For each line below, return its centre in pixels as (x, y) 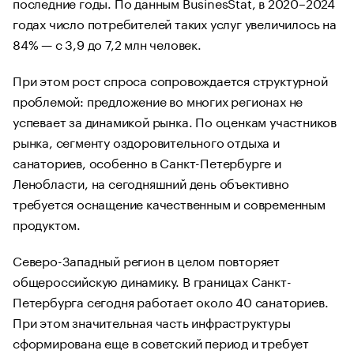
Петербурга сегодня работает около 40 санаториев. (171, 301)
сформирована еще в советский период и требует (161, 342)
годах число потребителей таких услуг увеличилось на (175, 23)
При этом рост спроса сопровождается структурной (170, 79)
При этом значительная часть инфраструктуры (152, 321)
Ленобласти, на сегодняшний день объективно (151, 182)
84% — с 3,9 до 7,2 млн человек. (107, 43)
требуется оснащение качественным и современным (169, 203)
